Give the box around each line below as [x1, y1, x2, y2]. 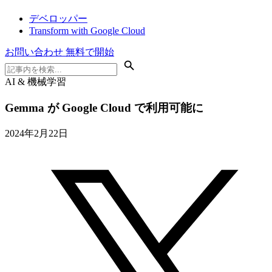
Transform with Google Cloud [29, 25, 145, 36]
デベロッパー [29, 13, 87, 24]
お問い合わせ [5, 47, 66, 58]
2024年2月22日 [5, 127, 68, 138]
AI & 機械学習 [5, 76, 66, 87]
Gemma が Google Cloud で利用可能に [5, 101, 203, 114]
